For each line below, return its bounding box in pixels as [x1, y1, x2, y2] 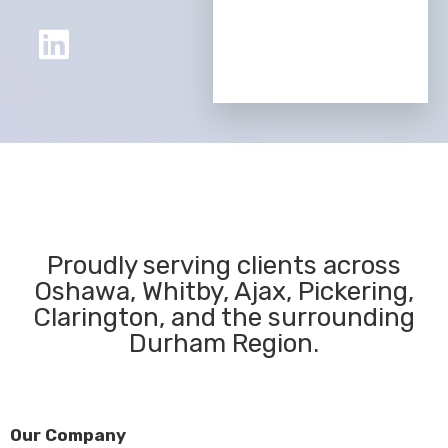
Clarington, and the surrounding [33, 302, 415, 334]
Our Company [10, 425, 126, 446]
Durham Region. [129, 328, 319, 360]
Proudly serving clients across [47, 250, 401, 282]
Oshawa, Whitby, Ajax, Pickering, [34, 276, 414, 308]
